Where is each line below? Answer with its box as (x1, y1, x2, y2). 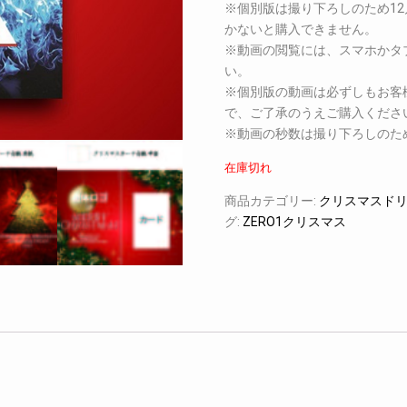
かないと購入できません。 (224, 22, 377, 36)
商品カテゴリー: (224, 194, 319, 208)
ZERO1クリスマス (243, 214, 346, 229)
